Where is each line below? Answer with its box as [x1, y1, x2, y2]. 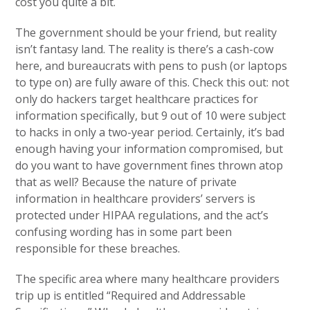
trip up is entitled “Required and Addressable [15, 288, 246, 303]
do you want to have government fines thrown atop [15, 158, 284, 173]
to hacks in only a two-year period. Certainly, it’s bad [15, 125, 285, 140]
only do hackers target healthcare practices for [15, 91, 259, 107]
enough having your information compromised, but [15, 141, 284, 156]
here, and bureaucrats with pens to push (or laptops [15, 58, 288, 73]
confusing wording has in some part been [15, 224, 232, 239]
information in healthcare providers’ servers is [15, 191, 256, 206]
